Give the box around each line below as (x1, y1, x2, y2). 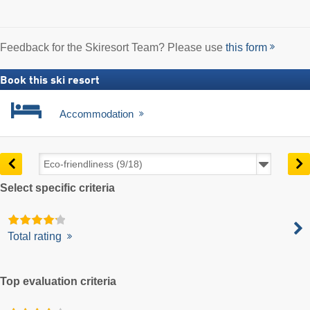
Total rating (8, 230, 65, 242)
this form (226, 41, 267, 53)
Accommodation (60, 107, 136, 120)
